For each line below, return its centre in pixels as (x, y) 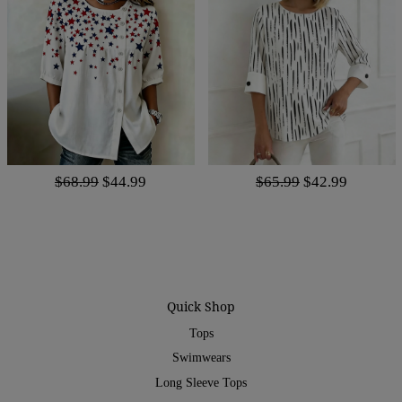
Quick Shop (201, 306)
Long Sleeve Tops (201, 382)
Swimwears (201, 358)
